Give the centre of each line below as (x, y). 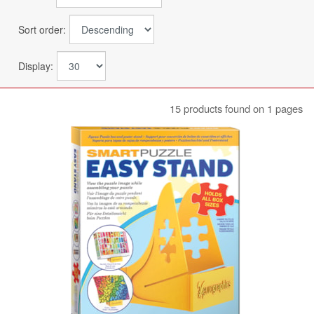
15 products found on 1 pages (236, 108)
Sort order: (42, 29)
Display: (36, 66)
